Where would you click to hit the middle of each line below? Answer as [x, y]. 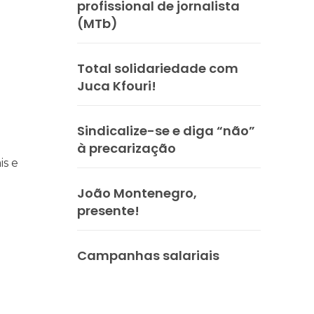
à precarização [127, 149]
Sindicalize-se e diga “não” [166, 131]
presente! [108, 211]
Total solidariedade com [158, 69]
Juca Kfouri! [117, 86]
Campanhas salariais [148, 256]
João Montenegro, [137, 193]
